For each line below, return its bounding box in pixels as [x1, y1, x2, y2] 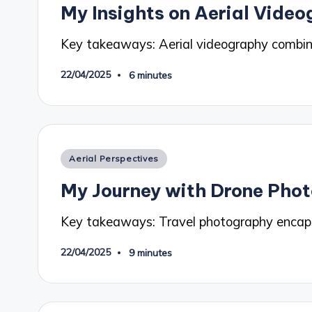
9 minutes [129, 246, 173, 259]
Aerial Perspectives [69, 153, 159, 164]
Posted [60, 149, 100, 164]
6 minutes [129, 68, 173, 81]
